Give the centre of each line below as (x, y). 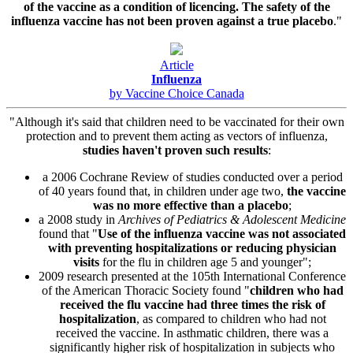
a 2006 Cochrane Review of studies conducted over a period (192, 176)
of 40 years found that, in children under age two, (163, 191)
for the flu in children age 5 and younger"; (205, 262)
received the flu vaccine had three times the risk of (192, 304)
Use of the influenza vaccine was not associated (222, 233)
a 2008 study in (78, 219)
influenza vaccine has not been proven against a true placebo (172, 20)
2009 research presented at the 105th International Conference (192, 276)
